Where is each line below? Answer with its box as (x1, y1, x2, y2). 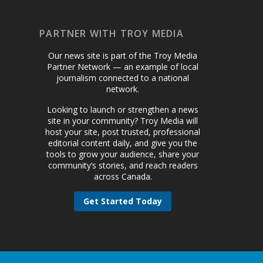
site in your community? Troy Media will (48, 115, 198, 127)
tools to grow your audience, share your (46, 149, 200, 160)
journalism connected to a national (56, 72, 190, 84)
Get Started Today (83, 195, 163, 207)
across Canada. (93, 171, 152, 183)
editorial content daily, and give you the (48, 137, 198, 149)
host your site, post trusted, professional (45, 126, 201, 138)
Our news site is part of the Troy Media (48, 50, 198, 62)
